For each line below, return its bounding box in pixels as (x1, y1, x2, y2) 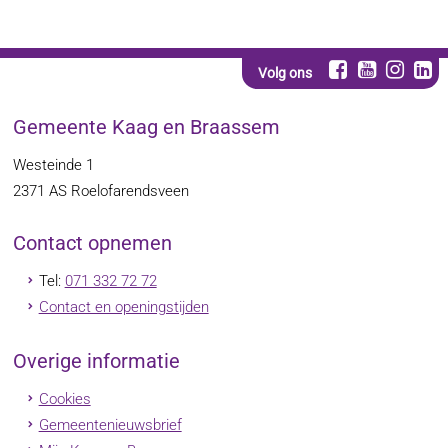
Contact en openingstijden (38, 298, 209, 317)
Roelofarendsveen (71, 181, 190, 200)
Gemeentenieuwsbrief (38, 415, 182, 434)
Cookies (38, 389, 91, 408)
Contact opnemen (13, 232, 173, 256)
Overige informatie (13, 349, 181, 373)
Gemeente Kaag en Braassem (13, 115, 281, 139)
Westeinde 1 (13, 155, 95, 174)
